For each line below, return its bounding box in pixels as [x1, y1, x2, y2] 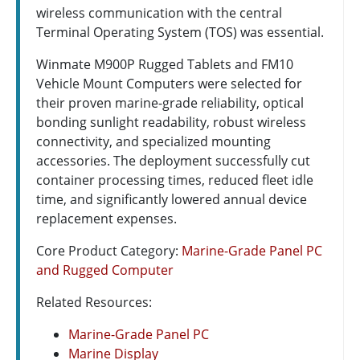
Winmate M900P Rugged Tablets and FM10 [36, 55, 293, 73]
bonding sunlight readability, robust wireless [36, 112, 306, 131]
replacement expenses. [36, 209, 177, 227]
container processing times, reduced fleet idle [36, 170, 313, 189]
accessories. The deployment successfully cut [36, 151, 310, 170]
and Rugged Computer [36, 260, 174, 279]
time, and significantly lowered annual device [36, 190, 307, 208]
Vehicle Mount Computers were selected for [36, 74, 302, 92]
